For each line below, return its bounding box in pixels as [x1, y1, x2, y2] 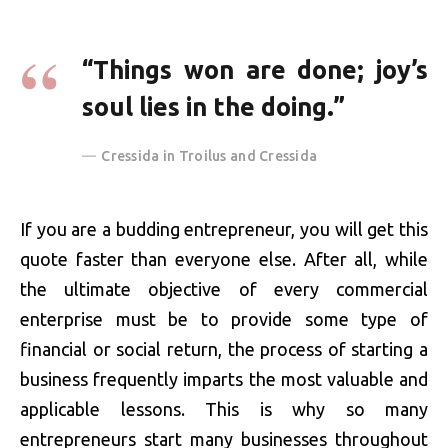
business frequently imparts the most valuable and [20, 368, 428, 389]
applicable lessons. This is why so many [20, 398, 428, 419]
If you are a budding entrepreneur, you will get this [20, 218, 428, 239]
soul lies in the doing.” [82, 93, 345, 122]
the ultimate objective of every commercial [20, 278, 428, 299]
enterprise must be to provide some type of [20, 308, 428, 329]
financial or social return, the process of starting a [20, 338, 428, 359]
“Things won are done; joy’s [82, 56, 428, 85]
